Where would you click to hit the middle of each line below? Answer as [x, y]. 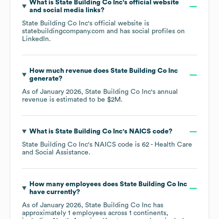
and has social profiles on [145, 32]
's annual [164, 92]
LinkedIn [35, 39]
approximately [45, 213]
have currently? [55, 192]
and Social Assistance [55, 153]
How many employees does [74, 185]
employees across [100, 213]
